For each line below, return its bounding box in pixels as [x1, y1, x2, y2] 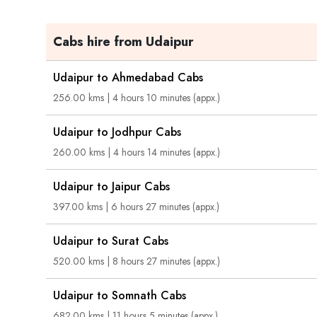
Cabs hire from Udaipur [53, 33, 193, 51]
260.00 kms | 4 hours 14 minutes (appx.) [53, 145, 220, 159]
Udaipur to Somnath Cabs [53, 287, 186, 304]
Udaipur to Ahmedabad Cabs [53, 69, 203, 86]
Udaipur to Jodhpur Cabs [53, 124, 181, 140]
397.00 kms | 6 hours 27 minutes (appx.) [53, 200, 219, 214]
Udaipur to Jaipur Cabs [53, 178, 170, 195]
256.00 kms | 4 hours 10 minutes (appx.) [53, 91, 220, 105]
